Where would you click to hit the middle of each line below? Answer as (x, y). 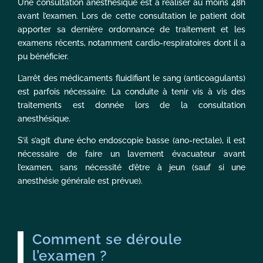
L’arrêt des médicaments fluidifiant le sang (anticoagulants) (131, 78)
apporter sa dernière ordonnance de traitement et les (131, 30)
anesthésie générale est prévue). (80, 181)
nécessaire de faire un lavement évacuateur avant (131, 154)
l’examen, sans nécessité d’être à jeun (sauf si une (131, 168)
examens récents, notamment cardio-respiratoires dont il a (131, 43)
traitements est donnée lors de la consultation (131, 105)
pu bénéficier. (43, 57)
